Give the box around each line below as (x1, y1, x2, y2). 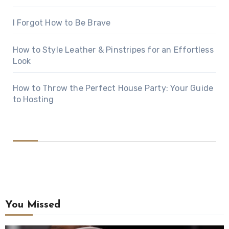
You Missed (5, 200, 60, 211)
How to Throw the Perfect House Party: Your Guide (12, 83, 214, 94)
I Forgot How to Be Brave (12, 18, 111, 28)
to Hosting (12, 95, 54, 105)
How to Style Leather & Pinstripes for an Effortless (12, 45, 214, 55)
